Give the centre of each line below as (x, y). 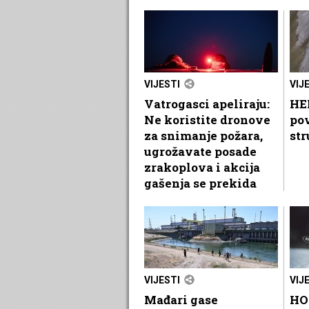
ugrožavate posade (200, 151)
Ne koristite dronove (207, 119)
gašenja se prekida (200, 183)
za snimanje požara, (203, 135)
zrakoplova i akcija (202, 167)
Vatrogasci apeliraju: (207, 103)
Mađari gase (181, 299)
